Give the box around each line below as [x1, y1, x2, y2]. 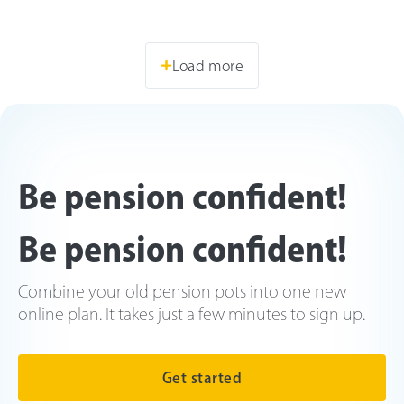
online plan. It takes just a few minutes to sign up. [18, 305, 365, 322]
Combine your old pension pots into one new [18, 282, 346, 299]
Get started [161, 370, 243, 385]
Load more [172, 58, 243, 73]
